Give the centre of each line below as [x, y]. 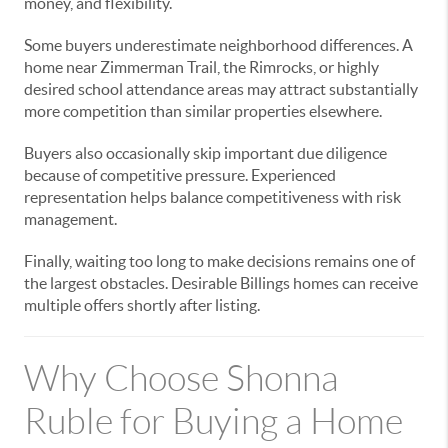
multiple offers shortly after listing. [142, 305]
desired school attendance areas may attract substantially [221, 89]
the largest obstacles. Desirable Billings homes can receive [221, 283]
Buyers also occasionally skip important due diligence [205, 153]
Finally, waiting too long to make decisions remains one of [219, 261]
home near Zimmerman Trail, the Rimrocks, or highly [201, 67]
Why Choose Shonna [181, 378]
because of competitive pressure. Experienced [180, 175]
